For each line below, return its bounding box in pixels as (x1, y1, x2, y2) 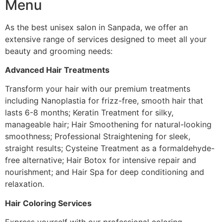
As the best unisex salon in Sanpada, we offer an (5, 22, 188, 32)
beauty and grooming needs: (5, 46, 112, 56)
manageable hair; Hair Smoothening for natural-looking (5, 119, 212, 130)
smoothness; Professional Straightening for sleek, (5, 131, 190, 142)
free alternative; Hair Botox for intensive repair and (5, 155, 196, 166)
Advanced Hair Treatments (5, 65, 110, 75)
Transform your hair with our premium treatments (5, 84, 190, 94)
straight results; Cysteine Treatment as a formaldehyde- (5, 143, 215, 154)
